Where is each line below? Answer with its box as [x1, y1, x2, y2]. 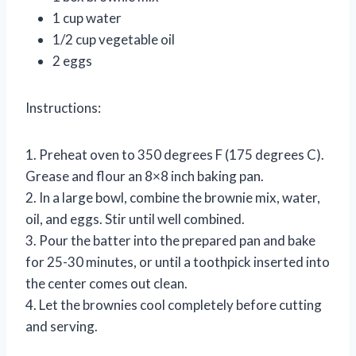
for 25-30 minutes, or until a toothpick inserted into [25, 253, 330, 270]
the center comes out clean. [25, 274, 188, 292]
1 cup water [52, 9, 122, 26]
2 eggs [52, 52, 92, 69]
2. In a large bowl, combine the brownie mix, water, [25, 188, 320, 206]
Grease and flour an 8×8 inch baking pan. [25, 167, 264, 184]
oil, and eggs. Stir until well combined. [25, 210, 245, 227]
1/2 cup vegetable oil [52, 30, 175, 48]
